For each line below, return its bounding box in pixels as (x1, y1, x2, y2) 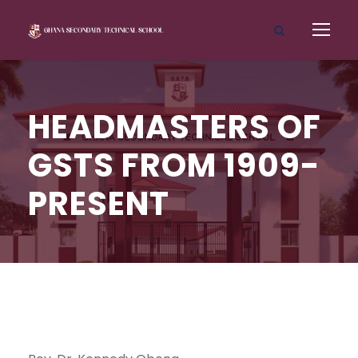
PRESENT (28, 181, 169, 226)
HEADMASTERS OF (28, 105, 321, 149)
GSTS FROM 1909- (28, 143, 320, 188)
